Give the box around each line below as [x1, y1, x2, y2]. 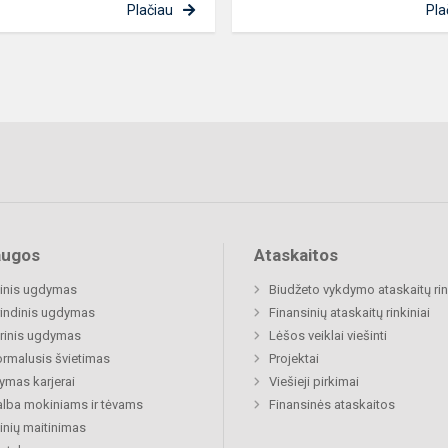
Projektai [269, 351, 319, 367]
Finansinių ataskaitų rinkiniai [269, 305, 430, 321]
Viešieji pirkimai [269, 374, 359, 390]
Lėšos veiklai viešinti [269, 328, 387, 344]
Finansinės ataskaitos [269, 397, 395, 413]
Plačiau [126, 2, 173, 19]
